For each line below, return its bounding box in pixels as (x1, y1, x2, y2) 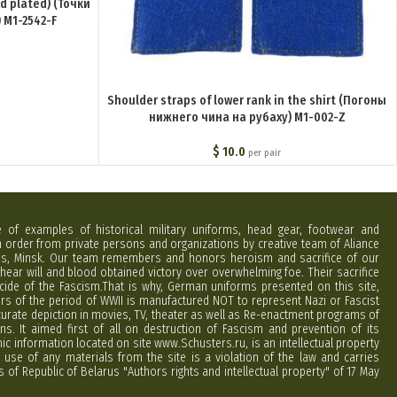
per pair (248, 147, 282, 160)
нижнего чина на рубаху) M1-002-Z (148, 110, 346, 126)
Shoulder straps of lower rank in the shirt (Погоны (107, 93, 387, 109)
